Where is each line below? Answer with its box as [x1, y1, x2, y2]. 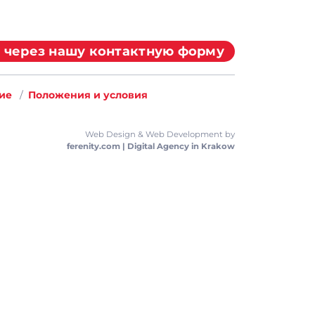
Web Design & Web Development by [85, 129, 235, 139]
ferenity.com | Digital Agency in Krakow [67, 141, 235, 151]
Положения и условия [28, 88, 148, 101]
